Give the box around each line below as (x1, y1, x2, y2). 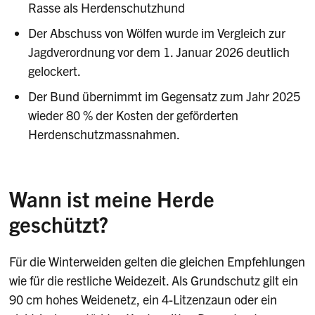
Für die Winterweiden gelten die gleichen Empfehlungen (9, 253, 306, 270)
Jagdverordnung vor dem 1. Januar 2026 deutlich (28, 43, 290, 60)
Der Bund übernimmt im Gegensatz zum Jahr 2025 (28, 87, 301, 104)
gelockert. (28, 62, 82, 79)
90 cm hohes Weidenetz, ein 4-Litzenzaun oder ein (9, 291, 278, 308)
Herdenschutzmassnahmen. (28, 125, 181, 142)
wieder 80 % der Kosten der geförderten (28, 106, 239, 123)
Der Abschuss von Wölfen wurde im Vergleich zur (28, 24, 286, 41)
